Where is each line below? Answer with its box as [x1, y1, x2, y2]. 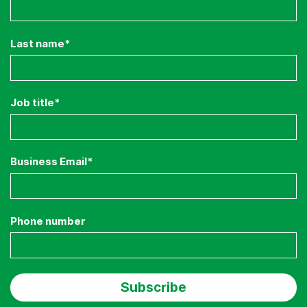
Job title [10, 96, 54, 109]
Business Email [10, 156, 87, 169]
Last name [10, 37, 64, 50]
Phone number [10, 214, 86, 228]
